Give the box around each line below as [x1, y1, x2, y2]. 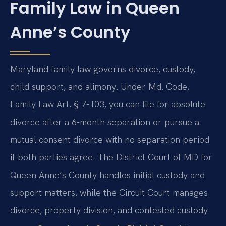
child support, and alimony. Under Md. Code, [10, 81, 189, 93]
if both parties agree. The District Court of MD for [10, 151, 212, 163]
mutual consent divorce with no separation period [10, 134, 209, 146]
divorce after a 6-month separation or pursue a [10, 116, 199, 128]
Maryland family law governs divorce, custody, [10, 63, 195, 75]
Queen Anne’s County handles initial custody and [10, 169, 205, 181]
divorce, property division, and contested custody [10, 204, 208, 216]
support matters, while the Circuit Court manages [10, 187, 208, 199]
